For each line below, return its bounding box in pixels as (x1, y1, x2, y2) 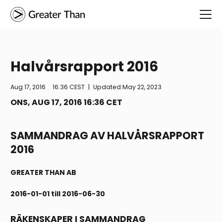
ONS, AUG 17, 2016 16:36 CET (10, 97, 122, 109)
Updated (93, 83, 122, 92)
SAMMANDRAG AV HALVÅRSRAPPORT (10, 128, 204, 143)
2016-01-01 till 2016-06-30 (10, 189, 105, 199)
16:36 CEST (53, 83, 85, 92)
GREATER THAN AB (10, 167, 76, 178)
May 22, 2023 (122, 83, 162, 92)
